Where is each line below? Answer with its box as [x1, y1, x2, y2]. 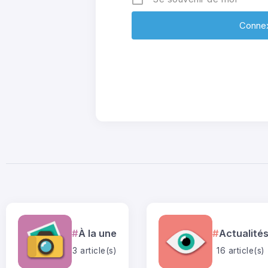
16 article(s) [217, 246, 264, 255]
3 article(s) [72, 246, 116, 255]
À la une [78, 227, 117, 239]
